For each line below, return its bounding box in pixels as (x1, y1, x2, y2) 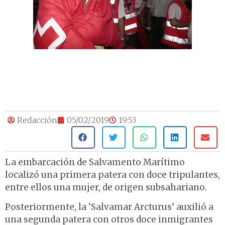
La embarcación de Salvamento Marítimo (5, 157, 185, 168)
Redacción (17, 115, 57, 126)
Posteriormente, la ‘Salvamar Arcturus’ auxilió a (5, 201, 213, 213)
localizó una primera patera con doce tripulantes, (5, 169, 220, 181)
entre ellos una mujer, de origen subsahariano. (5, 182, 207, 193)
